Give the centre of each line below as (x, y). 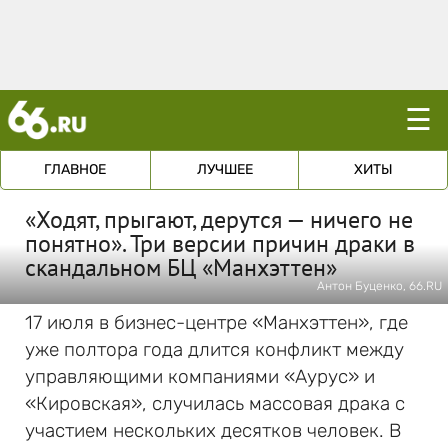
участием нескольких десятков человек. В (213, 430)
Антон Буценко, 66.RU (379, 286)
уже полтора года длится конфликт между (214, 349)
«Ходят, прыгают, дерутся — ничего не (219, 219)
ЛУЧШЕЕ (224, 169)
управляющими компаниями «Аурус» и (200, 376)
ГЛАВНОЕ (75, 169)
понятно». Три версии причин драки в (220, 243)
